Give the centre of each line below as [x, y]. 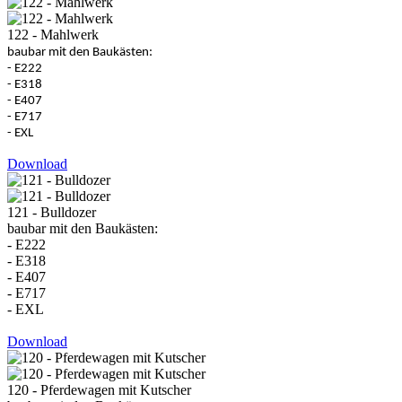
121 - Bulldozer [52, 212]
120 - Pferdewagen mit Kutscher [99, 389]
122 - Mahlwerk [53, 34]
